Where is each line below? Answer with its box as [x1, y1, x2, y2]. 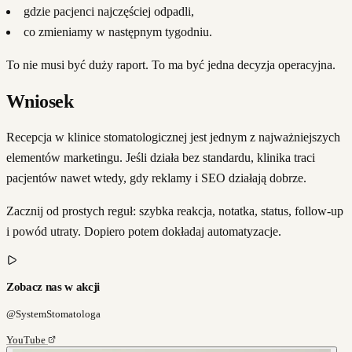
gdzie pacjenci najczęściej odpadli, [24, 4, 194, 18]
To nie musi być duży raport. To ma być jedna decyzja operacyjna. [6, 57, 335, 71]
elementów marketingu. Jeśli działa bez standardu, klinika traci [6, 150, 315, 164]
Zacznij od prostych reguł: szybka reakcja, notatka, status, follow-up [6, 203, 343, 218]
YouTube [6, 333, 48, 346]
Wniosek [6, 90, 74, 112]
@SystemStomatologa [6, 307, 101, 320]
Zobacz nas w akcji [6, 280, 101, 293]
